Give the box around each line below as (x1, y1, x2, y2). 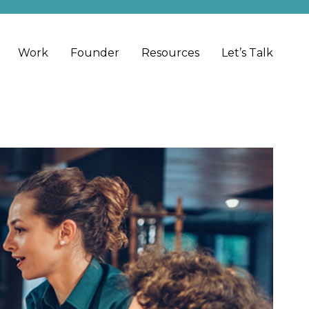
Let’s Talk (221, 46, 273, 59)
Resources (141, 46, 199, 59)
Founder (70, 46, 119, 59)
